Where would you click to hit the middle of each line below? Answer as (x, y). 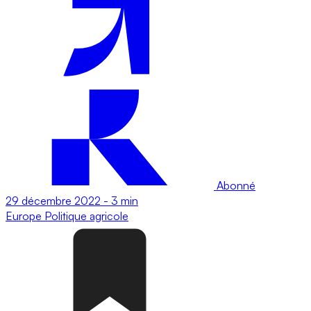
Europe (25, 216)
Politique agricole (86, 216)
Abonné (235, 185)
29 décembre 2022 (53, 200)
